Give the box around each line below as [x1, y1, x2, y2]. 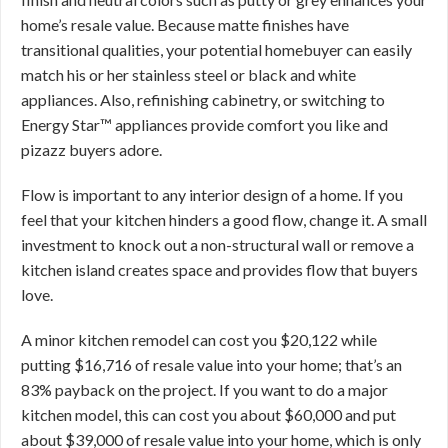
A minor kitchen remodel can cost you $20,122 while [21, 330, 377, 349]
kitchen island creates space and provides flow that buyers [21, 260, 418, 279]
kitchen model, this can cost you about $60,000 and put [21, 405, 396, 424]
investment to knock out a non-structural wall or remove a [21, 235, 414, 254]
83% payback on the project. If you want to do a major [21, 380, 388, 399]
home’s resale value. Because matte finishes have [21, 15, 349, 34]
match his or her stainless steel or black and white [21, 65, 356, 84]
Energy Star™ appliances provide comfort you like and [21, 115, 388, 134]
